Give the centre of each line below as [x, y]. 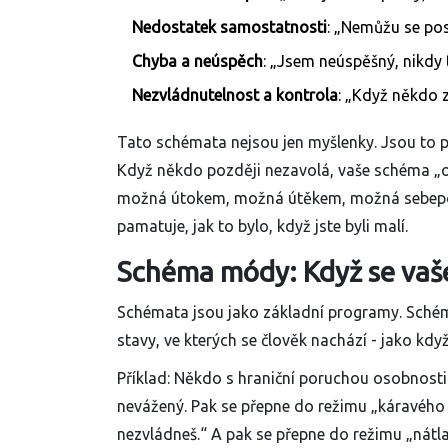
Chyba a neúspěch [197, 61]
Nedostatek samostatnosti [229, 27]
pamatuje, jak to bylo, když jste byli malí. [262, 226]
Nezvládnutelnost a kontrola [235, 95]
